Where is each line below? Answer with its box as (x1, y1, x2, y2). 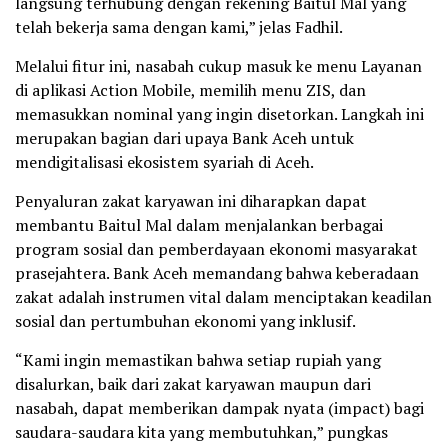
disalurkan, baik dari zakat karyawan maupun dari (15, 372, 371, 395)
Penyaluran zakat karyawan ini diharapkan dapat (15, 189, 367, 212)
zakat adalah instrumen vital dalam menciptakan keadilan (15, 285, 432, 308)
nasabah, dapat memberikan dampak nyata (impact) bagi (15, 396, 424, 419)
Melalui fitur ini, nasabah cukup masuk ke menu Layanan (15, 54, 422, 77)
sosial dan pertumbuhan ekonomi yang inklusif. (15, 309, 356, 332)
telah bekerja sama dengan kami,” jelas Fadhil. (15, 15, 343, 38)
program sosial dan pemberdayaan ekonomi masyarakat (15, 237, 418, 260)
